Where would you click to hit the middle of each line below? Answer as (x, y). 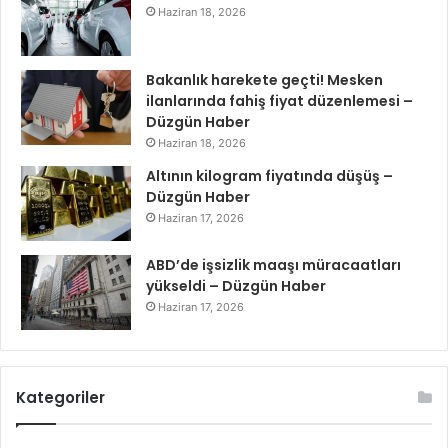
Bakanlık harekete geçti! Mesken (264, 80)
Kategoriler (60, 398)
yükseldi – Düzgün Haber (236, 286)
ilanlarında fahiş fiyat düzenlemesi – (279, 101)
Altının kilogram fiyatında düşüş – (269, 176)
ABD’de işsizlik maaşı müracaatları (273, 265)
